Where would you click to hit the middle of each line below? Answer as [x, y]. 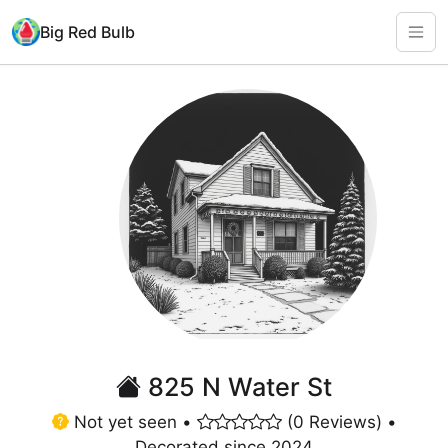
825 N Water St [236, 386]
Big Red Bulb [87, 31]
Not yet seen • [132, 421]
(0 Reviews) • [339, 421]
